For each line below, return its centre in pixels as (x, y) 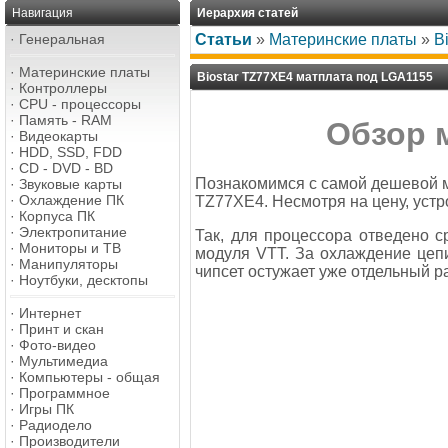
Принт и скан (61, 329)
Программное (64, 393)
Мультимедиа (63, 361)
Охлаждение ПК (71, 200)
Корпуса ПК (57, 216)
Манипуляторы (68, 264)
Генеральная (62, 39)
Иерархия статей (247, 13)
